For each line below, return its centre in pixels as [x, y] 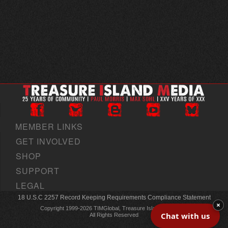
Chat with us [185, 216]
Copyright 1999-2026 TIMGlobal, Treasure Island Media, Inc [114, 208]
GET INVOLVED [48, 141]
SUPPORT [38, 171]
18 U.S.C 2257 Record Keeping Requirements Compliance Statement [114, 198]
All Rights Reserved [114, 215]
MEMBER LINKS [49, 127]
